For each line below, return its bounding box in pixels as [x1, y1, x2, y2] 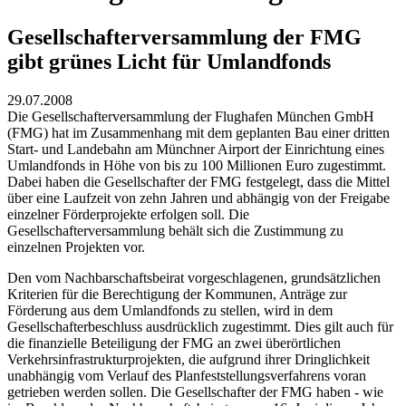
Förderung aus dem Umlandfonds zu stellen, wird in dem [7, 303, 333, 319]
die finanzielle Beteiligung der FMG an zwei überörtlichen [7, 335, 341, 352]
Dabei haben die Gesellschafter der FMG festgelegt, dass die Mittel [7, 174, 390, 190]
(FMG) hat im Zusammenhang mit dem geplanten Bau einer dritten [7, 125, 390, 141]
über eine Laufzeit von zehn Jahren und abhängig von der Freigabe [7, 190, 390, 207]
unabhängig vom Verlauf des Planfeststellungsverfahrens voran [7, 368, 366, 384]
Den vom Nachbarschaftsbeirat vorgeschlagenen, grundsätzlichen [7, 270, 381, 286]
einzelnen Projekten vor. [7, 239, 145, 256]
